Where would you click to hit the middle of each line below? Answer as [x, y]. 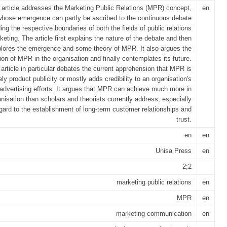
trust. [184, 119]
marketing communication [154, 214]
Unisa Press [174, 151]
